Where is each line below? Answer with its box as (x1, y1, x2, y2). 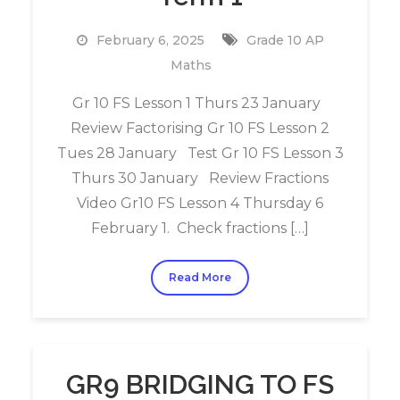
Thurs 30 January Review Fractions (71, 170, 329, 187)
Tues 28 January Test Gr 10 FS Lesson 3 (56, 145, 344, 162)
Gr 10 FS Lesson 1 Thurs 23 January (72, 95, 328, 112)
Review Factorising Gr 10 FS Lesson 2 (71, 120, 329, 137)
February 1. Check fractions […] (91, 220, 309, 237)
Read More (169, 271, 231, 284)
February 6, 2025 (96, 32, 204, 48)
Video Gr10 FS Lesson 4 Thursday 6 (77, 195, 323, 212)
